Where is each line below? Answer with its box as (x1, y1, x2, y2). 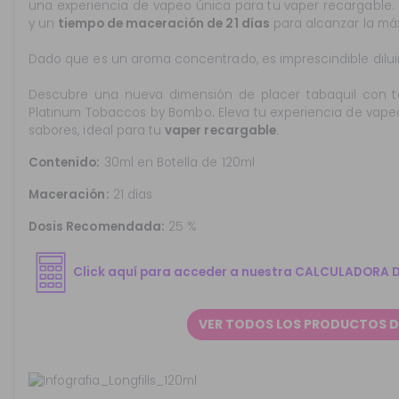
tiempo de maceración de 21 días (58, 15, 270, 33)
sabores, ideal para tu (28, 122, 166, 140)
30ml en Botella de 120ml (100, 154, 255, 172)
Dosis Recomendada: (28, 218, 165, 236)
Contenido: (28, 154, 101, 172)
